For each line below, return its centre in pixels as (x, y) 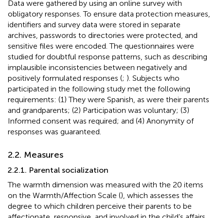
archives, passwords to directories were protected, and (103, 35)
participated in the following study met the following (99, 89)
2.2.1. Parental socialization (58, 170)
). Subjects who (153, 78)
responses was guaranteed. (54, 131)
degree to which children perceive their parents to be (100, 206)
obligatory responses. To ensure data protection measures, (109, 14)
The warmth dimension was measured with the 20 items (106, 184)
